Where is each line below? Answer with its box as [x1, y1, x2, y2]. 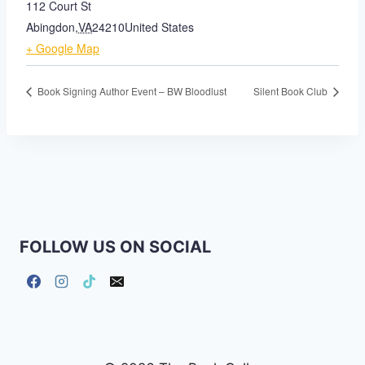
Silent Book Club [253, 84, 330, 99]
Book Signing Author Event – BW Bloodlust [35, 84, 226, 99]
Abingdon [26, 19, 75, 36]
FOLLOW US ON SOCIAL [20, 237, 211, 257]
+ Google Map [26, 40, 99, 57]
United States [125, 19, 194, 36]
